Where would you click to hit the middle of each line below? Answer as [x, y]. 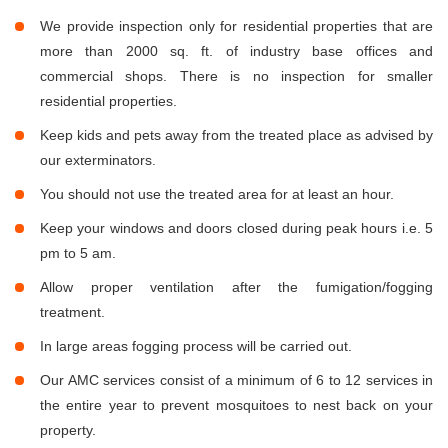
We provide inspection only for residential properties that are [236, 26]
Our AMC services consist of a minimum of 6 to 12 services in [236, 380]
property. [68, 430]
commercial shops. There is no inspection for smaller [236, 76]
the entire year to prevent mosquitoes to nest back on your [236, 405]
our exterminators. [98, 160]
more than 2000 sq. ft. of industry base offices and [236, 51]
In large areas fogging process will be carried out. [196, 346]
